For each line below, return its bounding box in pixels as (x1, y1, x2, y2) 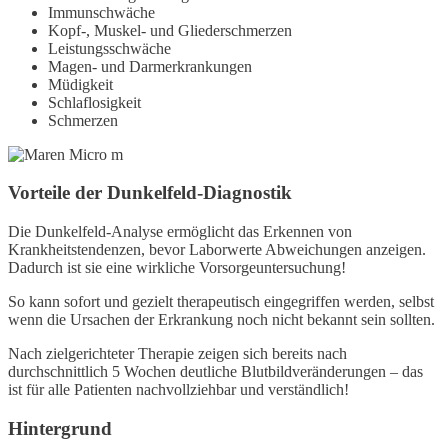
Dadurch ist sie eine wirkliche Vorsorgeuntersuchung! (8, 259, 346, 277)
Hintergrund (8, 417, 112, 439)
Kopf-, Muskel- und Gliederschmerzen (48, 21, 292, 39)
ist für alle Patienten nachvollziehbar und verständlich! (8, 381, 349, 399)
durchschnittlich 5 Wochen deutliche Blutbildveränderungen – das (8, 363, 423, 381)
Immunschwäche (48, 3, 155, 21)
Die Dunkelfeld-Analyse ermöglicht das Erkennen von (8, 223, 352, 241)
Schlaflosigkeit (48, 93, 141, 111)
